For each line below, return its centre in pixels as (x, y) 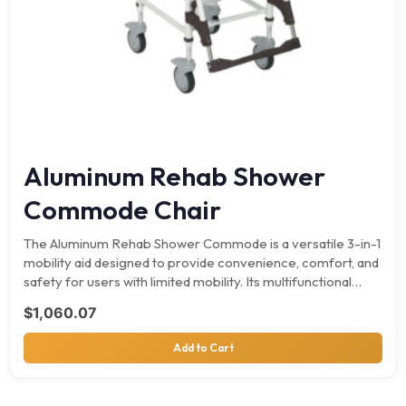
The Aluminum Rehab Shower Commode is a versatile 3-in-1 (202, 243)
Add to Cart (203, 347)
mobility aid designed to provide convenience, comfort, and (201, 262)
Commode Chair (122, 209)
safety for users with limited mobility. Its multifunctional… (193, 281)
